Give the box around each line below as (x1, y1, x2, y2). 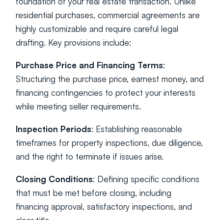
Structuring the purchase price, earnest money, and (16, 74, 204, 84)
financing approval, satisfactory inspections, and (16, 201, 192, 212)
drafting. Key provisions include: (16, 37, 131, 48)
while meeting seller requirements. (16, 101, 141, 111)
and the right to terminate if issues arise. (16, 151, 164, 162)
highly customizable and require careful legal (16, 24, 178, 34)
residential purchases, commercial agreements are (16, 10, 200, 20)
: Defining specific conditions (93, 174, 199, 184)
